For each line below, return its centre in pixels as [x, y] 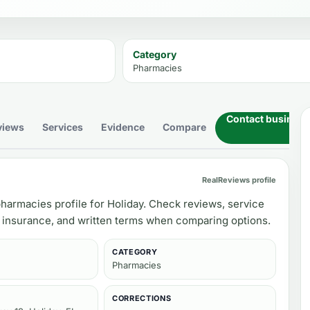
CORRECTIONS [142, 298]
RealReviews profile [239, 180]
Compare [184, 127]
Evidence [123, 127]
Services [63, 127]
